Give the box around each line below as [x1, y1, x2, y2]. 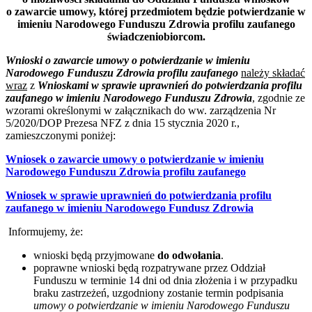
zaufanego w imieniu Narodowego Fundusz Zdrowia [6, 202, 253, 214]
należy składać [241, 67, 305, 79]
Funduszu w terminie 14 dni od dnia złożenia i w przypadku [33, 274, 297, 287]
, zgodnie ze [252, 92, 305, 104]
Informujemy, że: [6, 226, 83, 238]
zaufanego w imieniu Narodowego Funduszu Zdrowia [6, 92, 252, 104]
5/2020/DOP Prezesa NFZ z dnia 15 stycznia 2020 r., [6, 117, 240, 130]
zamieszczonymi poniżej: [6, 130, 116, 142]
